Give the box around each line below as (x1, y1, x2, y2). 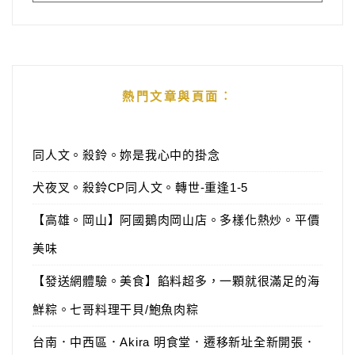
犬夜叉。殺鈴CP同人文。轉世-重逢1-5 (32, 180, 248, 194)
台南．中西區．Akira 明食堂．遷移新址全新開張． (32, 334, 316, 349)
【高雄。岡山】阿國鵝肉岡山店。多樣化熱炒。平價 (32, 212, 320, 227)
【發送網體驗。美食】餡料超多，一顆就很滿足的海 (32, 273, 320, 288)
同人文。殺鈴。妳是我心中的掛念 (32, 147, 220, 162)
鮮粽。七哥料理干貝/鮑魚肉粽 (32, 302, 199, 316)
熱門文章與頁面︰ (122, 89, 233, 103)
